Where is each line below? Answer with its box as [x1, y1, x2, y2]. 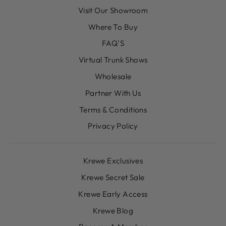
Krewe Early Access [78, 189, 148, 199]
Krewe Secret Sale [81, 173, 145, 182]
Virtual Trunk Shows [78, 55, 148, 65]
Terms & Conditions [79, 104, 147, 115]
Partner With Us [85, 88, 141, 98]
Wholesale [94, 71, 132, 81]
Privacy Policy [88, 121, 138, 131]
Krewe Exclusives [83, 156, 143, 166]
